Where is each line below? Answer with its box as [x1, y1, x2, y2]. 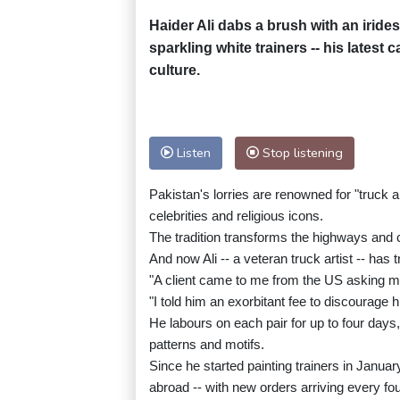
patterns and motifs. [149, 337, 264, 353]
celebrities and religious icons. [149, 208, 323, 224]
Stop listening [259, 144, 343, 162]
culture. [149, 62, 200, 79]
